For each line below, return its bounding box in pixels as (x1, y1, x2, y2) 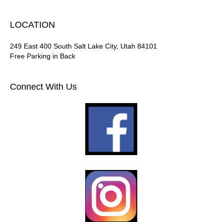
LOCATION (10, 20, 55, 30)
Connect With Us (10, 82, 77, 92)
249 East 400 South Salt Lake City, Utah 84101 (10, 42, 157, 50)
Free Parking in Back (10, 52, 75, 60)
